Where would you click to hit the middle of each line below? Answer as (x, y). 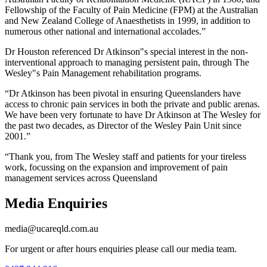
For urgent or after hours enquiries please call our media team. (121, 249)
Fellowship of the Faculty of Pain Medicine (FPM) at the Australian (131, 10)
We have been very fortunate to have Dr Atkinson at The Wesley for (133, 114)
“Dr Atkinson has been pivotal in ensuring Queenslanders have (123, 93)
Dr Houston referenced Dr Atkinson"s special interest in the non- (126, 51)
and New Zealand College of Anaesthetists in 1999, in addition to (128, 20)
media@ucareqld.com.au (52, 228)
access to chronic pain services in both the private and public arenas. (132, 104)
